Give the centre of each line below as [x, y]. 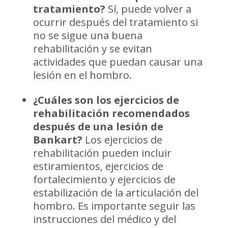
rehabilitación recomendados [111, 113]
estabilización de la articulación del [116, 192]
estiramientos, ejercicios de [98, 166]
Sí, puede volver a [149, 9]
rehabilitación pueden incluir [102, 153]
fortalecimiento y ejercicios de [104, 179]
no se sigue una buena [88, 35]
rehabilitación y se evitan [92, 48]
